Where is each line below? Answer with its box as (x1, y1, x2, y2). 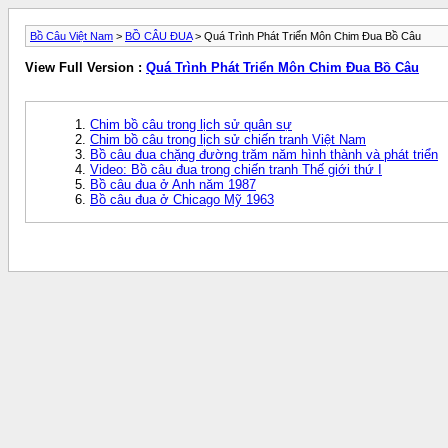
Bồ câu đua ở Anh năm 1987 (90, 176, 256, 192)
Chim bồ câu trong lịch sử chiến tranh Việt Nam (90, 131, 366, 147)
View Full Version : (25, 60, 146, 76)
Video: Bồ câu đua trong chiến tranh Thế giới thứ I (90, 161, 382, 177)
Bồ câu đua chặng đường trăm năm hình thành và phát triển (90, 146, 438, 162)
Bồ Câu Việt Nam (30, 30, 113, 42)
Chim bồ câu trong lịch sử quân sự (90, 116, 292, 132)
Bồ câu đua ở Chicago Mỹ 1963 (90, 191, 274, 207)
